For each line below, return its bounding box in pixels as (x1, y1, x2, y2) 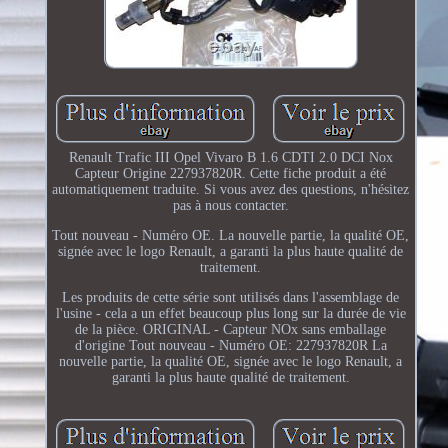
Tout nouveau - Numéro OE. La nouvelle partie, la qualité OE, (52, 227, 410, 243)
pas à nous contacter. (172, 197, 289, 213)
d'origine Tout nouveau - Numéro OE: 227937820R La (74, 337, 387, 353)
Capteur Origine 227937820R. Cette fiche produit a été (75, 165, 387, 181)
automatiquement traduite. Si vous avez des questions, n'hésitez (52, 181, 410, 197)
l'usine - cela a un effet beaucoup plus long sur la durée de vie (55, 305, 406, 321)
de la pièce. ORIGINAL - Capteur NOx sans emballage (75, 321, 387, 337)
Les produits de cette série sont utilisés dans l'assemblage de (62, 289, 400, 305)
